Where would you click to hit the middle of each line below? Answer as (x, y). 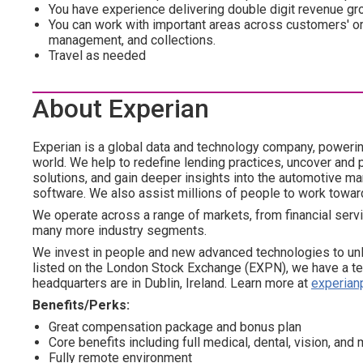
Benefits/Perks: (81, 305)
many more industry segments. (120, 231)
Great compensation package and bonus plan (175, 327)
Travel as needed (97, 56)
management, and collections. (132, 40)
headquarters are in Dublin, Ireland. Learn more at (172, 283)
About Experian (121, 109)
